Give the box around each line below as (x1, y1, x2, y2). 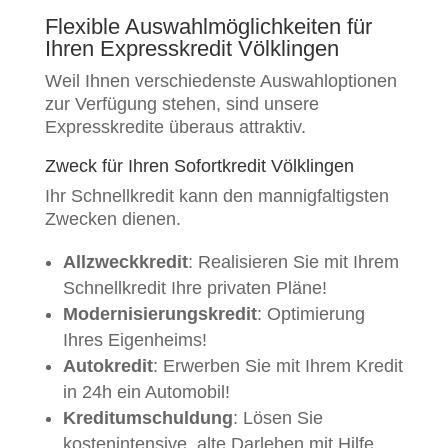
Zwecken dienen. (44, 209, 181, 230)
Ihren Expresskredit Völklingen (44, 36, 339, 62)
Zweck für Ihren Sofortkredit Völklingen (44, 156, 354, 177)
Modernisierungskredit (62, 304, 257, 325)
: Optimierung (256, 304, 365, 325)
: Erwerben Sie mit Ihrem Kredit (152, 356, 403, 377)
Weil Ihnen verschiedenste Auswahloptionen (44, 71, 397, 92)
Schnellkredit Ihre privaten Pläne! (62, 278, 327, 299)
